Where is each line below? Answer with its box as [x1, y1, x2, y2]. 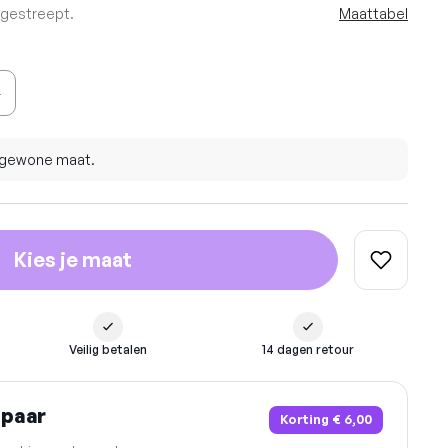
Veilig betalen [69, 341, 147, 357]
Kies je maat [13, 247, 132, 273]
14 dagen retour [262, 341, 354, 357]
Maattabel [339, 5, 408, 22]
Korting [279, 411, 332, 428]
